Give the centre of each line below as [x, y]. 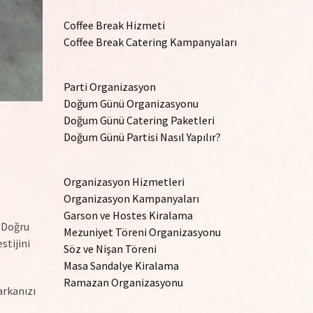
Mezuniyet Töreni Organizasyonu [142, 232]
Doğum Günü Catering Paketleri [139, 120]
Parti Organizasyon [110, 87]
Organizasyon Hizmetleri [124, 182]
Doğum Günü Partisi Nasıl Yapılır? [142, 137]
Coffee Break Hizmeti [114, 25]
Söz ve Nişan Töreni [110, 249]
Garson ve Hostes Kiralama [128, 215]
